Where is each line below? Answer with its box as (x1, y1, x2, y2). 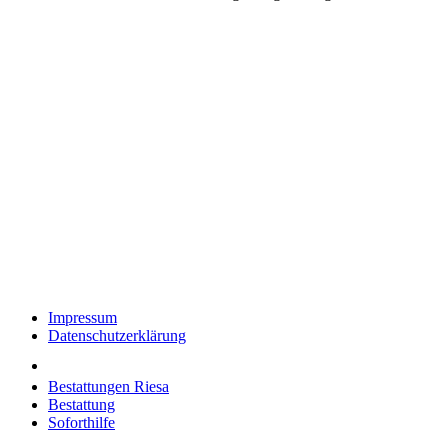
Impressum (48, 308, 117, 326)
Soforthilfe (48, 413, 115, 431)
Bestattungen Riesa (48, 377, 169, 395)
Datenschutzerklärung (48, 326, 186, 344)
